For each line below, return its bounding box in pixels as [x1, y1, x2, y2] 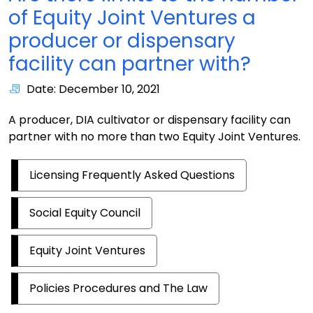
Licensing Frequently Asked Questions [29, 167, 235, 183]
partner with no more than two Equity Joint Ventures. [8, 129, 300, 145]
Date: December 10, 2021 [27, 81, 160, 97]
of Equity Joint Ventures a [8, 4, 256, 31]
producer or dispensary [8, 27, 235, 54]
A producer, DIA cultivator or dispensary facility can [8, 112, 291, 128]
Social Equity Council [29, 205, 140, 221]
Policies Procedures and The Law [29, 280, 208, 296]
